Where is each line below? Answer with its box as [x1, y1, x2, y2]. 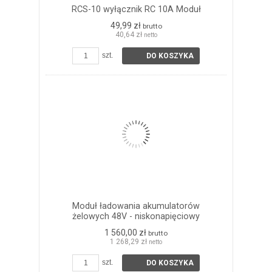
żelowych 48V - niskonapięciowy [72, 211, 200, 222]
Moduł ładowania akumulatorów [72, 200, 200, 211]
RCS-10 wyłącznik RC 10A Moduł [71, 4, 201, 15]
